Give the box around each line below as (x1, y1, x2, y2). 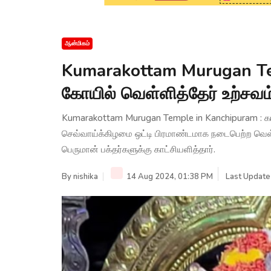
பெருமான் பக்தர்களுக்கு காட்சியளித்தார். (62, 143, 215, 155)
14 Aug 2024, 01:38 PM (125, 171, 213, 182)
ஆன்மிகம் (65, 39, 90, 48)
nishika (73, 171, 98, 182)
